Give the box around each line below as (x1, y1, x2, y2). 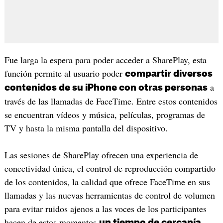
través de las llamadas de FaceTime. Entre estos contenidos (4, 95, 218, 108)
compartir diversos (124, 69, 213, 79)
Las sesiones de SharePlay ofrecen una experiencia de (4, 148, 198, 161)
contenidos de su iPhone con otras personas (4, 83, 208, 93)
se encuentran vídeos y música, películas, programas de (4, 109, 205, 121)
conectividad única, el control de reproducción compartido (4, 162, 216, 174)
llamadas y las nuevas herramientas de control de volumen (4, 189, 215, 201)
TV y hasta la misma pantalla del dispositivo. (4, 122, 168, 134)
